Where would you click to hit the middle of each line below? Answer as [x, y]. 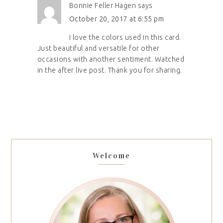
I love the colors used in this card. [125, 37]
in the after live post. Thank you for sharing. [110, 70]
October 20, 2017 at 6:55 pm [116, 19]
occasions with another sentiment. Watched [111, 59]
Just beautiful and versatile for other [98, 48]
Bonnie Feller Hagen [103, 5]
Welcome [111, 156]
